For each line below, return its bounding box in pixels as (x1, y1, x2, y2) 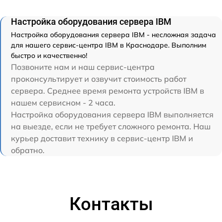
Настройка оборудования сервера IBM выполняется (11, 110, 214, 120)
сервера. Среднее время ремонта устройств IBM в (11, 86, 204, 96)
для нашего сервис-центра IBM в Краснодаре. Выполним (11, 41, 206, 50)
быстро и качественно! (11, 51, 87, 60)
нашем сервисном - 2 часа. (11, 98, 115, 108)
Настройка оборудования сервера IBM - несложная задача (11, 30, 216, 40)
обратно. (11, 145, 45, 156)
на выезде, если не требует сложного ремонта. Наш (11, 121, 211, 132)
